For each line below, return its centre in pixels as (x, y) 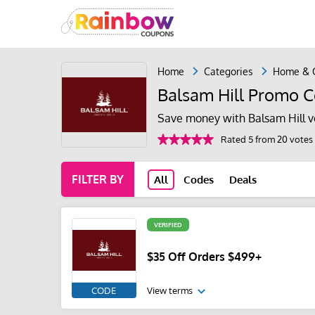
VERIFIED (168, 225)
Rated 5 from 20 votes (267, 139)
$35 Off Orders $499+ (204, 256)
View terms (171, 290)
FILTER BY (98, 179)
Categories (229, 71)
